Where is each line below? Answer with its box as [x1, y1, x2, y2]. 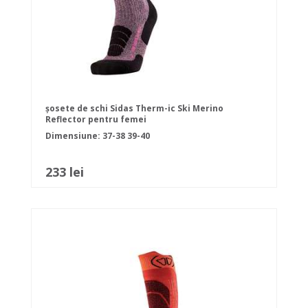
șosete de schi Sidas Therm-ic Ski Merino [45, 102, 223, 115]
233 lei [45, 164, 84, 181]
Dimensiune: [45, 130, 102, 142]
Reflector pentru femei [45, 113, 146, 126]
